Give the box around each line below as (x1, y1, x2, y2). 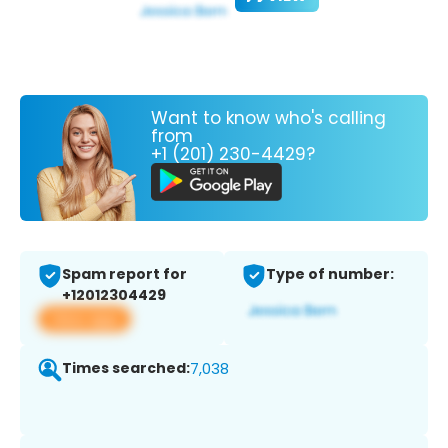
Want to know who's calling (151, 105, 386, 130)
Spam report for (62, 264, 187, 285)
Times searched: (62, 358, 190, 379)
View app (50, 308, 119, 330)
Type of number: (266, 264, 394, 285)
